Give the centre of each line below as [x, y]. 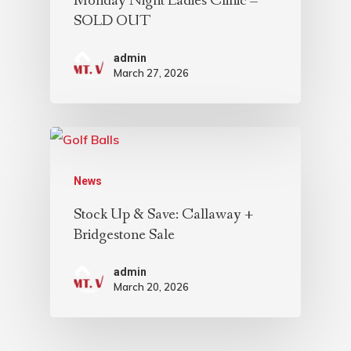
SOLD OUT [112, 21]
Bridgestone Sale [124, 235]
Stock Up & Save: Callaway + [163, 214]
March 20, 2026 [151, 286]
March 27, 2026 [151, 72]
